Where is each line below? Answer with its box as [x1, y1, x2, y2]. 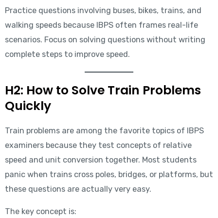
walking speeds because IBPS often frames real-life [4, 20, 198, 30]
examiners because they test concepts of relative [4, 140, 192, 150]
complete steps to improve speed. [4, 49, 130, 59]
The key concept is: [4, 207, 76, 217]
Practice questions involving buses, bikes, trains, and [4, 5, 201, 15]
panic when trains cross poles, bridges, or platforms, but [4, 169, 213, 179]
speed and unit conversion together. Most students [4, 155, 197, 164]
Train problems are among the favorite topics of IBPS [4, 126, 204, 135]
